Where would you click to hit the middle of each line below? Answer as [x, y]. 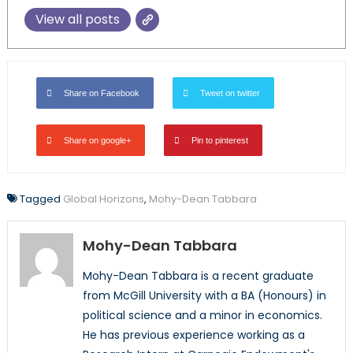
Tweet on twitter [230, 93]
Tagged [41, 199]
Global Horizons [103, 199]
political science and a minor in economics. [202, 315]
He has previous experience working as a [193, 334]
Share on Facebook [101, 93]
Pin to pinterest [219, 140]
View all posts [77, 19]
